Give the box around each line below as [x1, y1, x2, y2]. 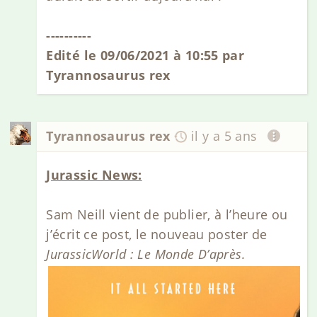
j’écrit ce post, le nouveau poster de [46, 225, 267, 243]
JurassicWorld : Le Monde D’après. [46, 245, 246, 263]
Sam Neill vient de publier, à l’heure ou [46, 205, 288, 223]
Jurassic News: [46, 166, 142, 183]
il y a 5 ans [190, 127, 258, 145]
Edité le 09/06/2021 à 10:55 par [46, 47, 245, 64]
